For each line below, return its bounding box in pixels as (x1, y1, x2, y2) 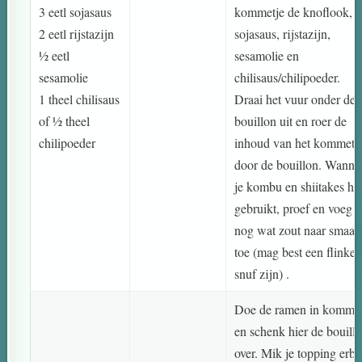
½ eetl (39, 47, 70, 65)
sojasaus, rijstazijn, (234, 25, 331, 43)
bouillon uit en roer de (234, 112, 347, 130)
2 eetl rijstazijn (39, 25, 115, 43)
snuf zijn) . (234, 265, 290, 283)
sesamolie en (234, 47, 300, 65)
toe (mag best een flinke (234, 243, 356, 261)
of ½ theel (39, 112, 90, 130)
